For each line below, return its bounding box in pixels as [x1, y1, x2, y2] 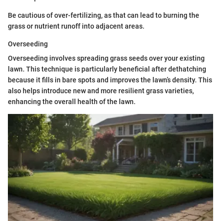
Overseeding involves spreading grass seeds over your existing [8, 54, 205, 62]
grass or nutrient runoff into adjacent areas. [8, 22, 145, 30]
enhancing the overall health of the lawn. [8, 98, 136, 106]
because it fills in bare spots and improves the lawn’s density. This [8, 76, 212, 84]
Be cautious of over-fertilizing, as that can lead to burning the [8, 11, 199, 19]
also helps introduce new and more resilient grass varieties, [8, 87, 194, 95]
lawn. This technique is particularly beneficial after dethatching [8, 65, 206, 73]
